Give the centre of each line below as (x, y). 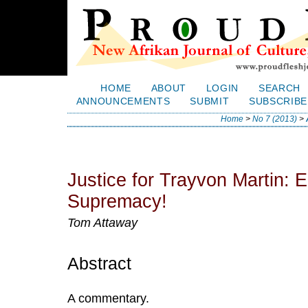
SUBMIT (210, 102)
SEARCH (279, 89)
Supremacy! (117, 202)
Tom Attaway (102, 223)
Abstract (99, 264)
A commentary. (108, 298)
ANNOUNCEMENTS (123, 102)
